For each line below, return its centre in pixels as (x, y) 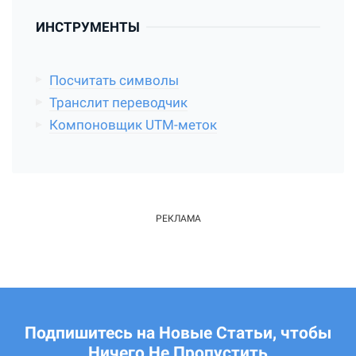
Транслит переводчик (118, 103)
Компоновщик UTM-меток (133, 126)
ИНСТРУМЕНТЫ (88, 27)
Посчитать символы (114, 80)
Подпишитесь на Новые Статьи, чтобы (178, 333)
